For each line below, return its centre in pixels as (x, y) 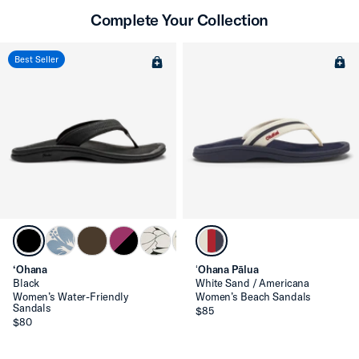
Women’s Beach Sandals (254, 297)
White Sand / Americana (253, 283)
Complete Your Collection (179, 19)
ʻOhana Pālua (227, 270)
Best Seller (36, 59)
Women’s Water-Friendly (71, 297)
